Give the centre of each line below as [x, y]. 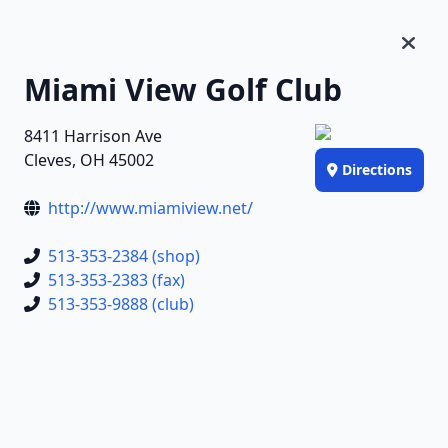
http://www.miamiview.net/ [150, 208]
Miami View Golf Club [183, 89]
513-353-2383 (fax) [116, 280]
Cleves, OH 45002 [89, 160]
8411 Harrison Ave [93, 136]
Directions [377, 169]
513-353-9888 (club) [121, 304]
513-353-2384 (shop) [124, 256]
